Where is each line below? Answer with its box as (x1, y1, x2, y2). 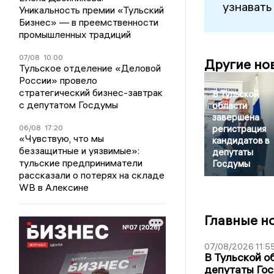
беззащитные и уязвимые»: (19, 144, 140, 157)
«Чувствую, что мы (19, 132, 105, 145)
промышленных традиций (19, 28, 131, 41)
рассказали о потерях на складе (19, 169, 165, 182)
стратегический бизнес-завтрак (19, 86, 163, 99)
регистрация (212, 123, 266, 135)
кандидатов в (212, 135, 270, 147)
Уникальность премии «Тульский (19, 4, 165, 17)
